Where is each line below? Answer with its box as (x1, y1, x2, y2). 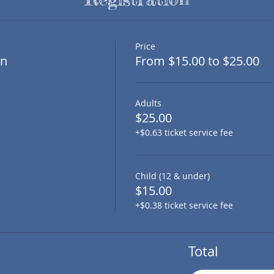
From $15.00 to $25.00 (135, 53, 259, 69)
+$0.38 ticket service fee (135, 199, 233, 211)
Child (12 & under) (135, 170, 210, 182)
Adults (135, 97, 161, 109)
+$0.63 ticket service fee (135, 127, 233, 138)
